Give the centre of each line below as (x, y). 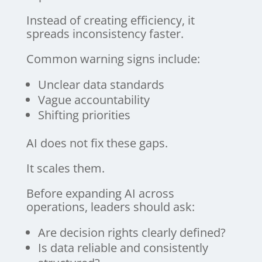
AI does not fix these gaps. (97, 143)
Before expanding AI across (100, 193)
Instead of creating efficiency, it (110, 20)
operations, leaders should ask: (110, 206)
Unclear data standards (101, 84)
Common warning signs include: (113, 58)
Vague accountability (94, 99)
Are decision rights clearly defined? (132, 232)
